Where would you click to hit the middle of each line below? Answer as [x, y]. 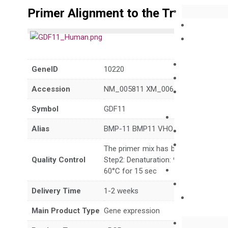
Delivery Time [56, 191]
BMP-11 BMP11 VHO [138, 129]
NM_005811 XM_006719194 [151, 89]
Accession [51, 89]
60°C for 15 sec [130, 171]
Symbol [45, 109]
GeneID [45, 69]
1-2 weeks [121, 191]
